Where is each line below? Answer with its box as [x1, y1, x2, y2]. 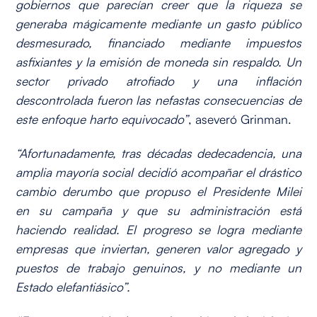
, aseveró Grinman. [188, 111, 292, 127]
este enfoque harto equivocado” [16, 111, 189, 127]
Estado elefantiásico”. [16, 278, 131, 294]
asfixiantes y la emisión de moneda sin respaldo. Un [16, 54, 301, 70]
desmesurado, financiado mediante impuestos [16, 35, 301, 51]
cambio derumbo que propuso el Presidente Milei [16, 183, 301, 199]
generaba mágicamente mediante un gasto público [16, 16, 301, 32]
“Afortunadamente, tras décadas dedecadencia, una [16, 144, 301, 161]
